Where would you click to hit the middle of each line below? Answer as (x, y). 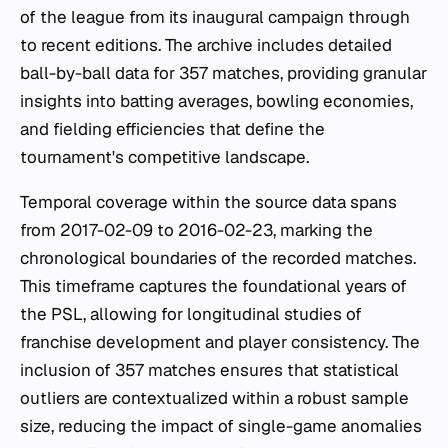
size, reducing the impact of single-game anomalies (221, 426)
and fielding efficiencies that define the (172, 129)
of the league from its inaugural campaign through (215, 17)
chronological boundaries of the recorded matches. (218, 258)
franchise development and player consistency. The (220, 342)
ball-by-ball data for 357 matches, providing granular (223, 73)
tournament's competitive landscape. (164, 157)
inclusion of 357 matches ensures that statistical (209, 370)
